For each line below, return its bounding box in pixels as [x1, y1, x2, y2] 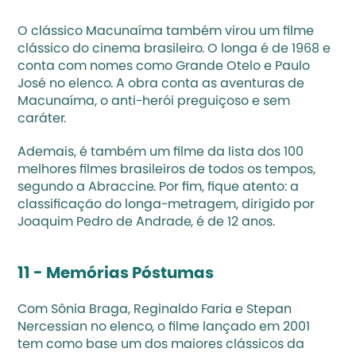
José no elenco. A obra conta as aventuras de [17, 78, 305, 91]
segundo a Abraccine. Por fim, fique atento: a [17, 181, 300, 194]
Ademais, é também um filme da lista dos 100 [17, 146, 304, 159]
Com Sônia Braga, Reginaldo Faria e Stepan [17, 304, 292, 316]
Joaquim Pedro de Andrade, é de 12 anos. [17, 216, 276, 229]
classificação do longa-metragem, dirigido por [17, 199, 315, 211]
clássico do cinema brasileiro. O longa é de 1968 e [17, 43, 331, 56]
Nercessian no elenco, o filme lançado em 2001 [17, 321, 311, 334]
